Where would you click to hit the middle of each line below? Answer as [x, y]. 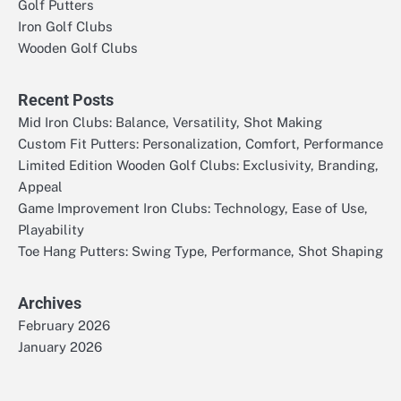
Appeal [40, 186]
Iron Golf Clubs [65, 26]
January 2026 [60, 346]
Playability [51, 229]
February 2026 [64, 325]
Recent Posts [66, 99]
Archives [50, 303]
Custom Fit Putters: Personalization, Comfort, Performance [200, 143]
